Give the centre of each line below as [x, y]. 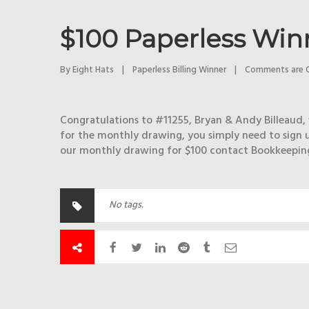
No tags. [126, 205]
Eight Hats [93, 70]
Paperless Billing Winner [179, 70]
